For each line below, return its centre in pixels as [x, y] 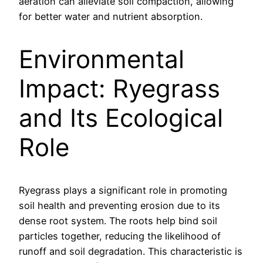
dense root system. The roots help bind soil [118, 220]
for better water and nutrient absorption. [111, 17]
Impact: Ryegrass [119, 88]
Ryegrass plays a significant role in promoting [123, 190]
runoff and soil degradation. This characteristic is [131, 251]
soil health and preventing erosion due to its [119, 205]
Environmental [102, 59]
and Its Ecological [121, 117]
